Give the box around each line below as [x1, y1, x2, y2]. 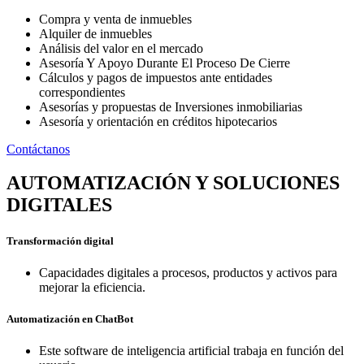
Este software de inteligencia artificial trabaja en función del [39, 344, 344, 358]
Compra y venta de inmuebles [39, 11, 192, 26]
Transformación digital [6, 234, 114, 247]
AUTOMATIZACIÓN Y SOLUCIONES [6, 172, 340, 194]
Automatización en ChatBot [6, 312, 133, 325]
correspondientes [39, 84, 125, 99]
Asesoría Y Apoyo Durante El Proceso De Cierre [39, 55, 290, 70]
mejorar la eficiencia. [39, 279, 145, 294]
